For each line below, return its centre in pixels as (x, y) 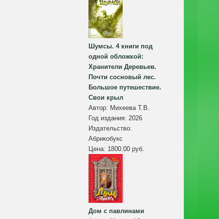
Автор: (99, 108)
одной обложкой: (116, 56)
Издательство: (110, 128)
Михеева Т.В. (130, 108)
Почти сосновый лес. (122, 77)
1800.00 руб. (126, 149)
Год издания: (109, 118)
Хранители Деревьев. (122, 66)
